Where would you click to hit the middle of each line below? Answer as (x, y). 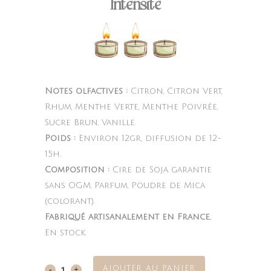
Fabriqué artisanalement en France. (128, 217)
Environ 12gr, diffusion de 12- (149, 139)
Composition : (77, 170)
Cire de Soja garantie (161, 170)
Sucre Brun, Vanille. (90, 123)
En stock (65, 233)
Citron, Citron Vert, (175, 91)
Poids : (60, 139)
